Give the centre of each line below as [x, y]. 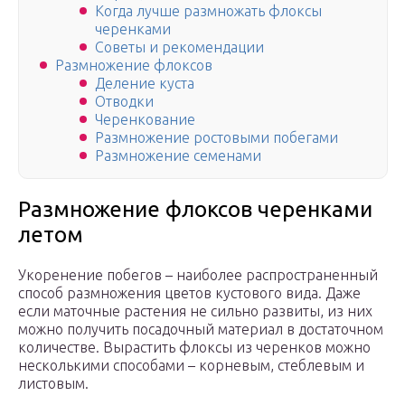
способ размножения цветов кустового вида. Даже [189, 293]
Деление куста [145, 84]
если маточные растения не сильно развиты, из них [195, 311]
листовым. [53, 384]
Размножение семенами [178, 156]
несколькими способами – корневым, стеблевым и [191, 366]
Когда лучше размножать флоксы [208, 11]
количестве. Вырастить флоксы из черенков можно [194, 348]
